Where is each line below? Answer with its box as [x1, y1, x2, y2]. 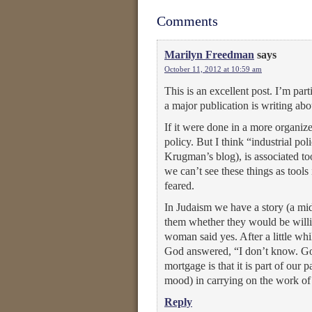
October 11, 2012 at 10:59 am [164, 65, 262, 73]
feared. [164, 180, 194, 192]
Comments [157, 13, 218, 29]
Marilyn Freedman [164, 49, 254, 61]
